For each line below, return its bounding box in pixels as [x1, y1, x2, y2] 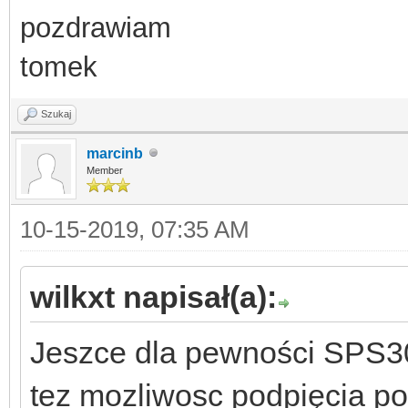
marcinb [87, 145, 143, 161]
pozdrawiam [20, 11, 171, 44]
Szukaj [41, 107, 71, 119]
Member [87, 164, 123, 176]
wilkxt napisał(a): [30, 279, 277, 314]
